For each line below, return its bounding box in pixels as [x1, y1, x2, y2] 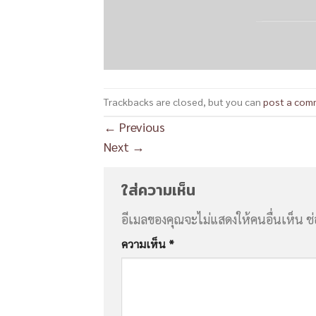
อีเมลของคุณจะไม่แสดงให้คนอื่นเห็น [121, 210, 303, 227]
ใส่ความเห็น [121, 177, 195, 202]
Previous [116, 118, 165, 135]
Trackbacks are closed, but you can [104, 95, 263, 109]
